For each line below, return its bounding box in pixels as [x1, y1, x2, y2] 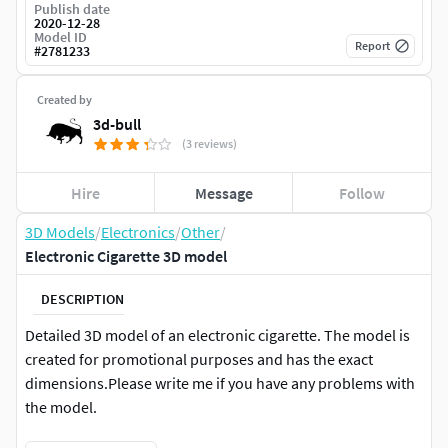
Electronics [101, 222, 175, 243]
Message [194, 182, 253, 203]
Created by [37, 92, 92, 108]
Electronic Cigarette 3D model [25, 246, 227, 267]
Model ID [34, 28, 87, 47]
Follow [339, 182, 386, 203]
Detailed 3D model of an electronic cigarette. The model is [25, 325, 410, 346]
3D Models [25, 222, 95, 243]
